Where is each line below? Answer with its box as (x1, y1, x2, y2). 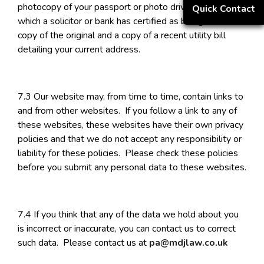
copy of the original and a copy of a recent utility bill (18, 29, 226, 42)
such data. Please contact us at (18, 236, 149, 250)
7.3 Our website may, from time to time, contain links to (18, 90, 243, 104)
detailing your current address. (18, 43, 140, 57)
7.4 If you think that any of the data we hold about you (18, 208, 239, 222)
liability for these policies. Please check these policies (18, 147, 238, 160)
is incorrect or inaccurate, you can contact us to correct (18, 222, 236, 236)
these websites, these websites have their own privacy (18, 118, 243, 132)
